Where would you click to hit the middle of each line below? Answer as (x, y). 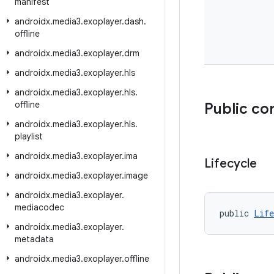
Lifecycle (231, 164)
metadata (34, 239)
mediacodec (39, 207)
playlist (29, 136)
